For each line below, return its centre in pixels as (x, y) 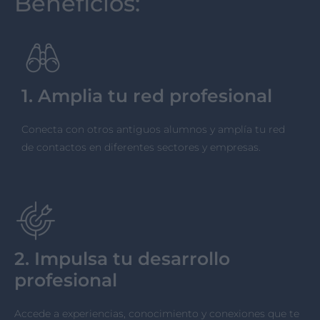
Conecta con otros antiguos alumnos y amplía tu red (153, 130)
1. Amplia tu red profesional (147, 96)
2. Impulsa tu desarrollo (122, 259)
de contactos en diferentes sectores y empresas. (141, 147)
